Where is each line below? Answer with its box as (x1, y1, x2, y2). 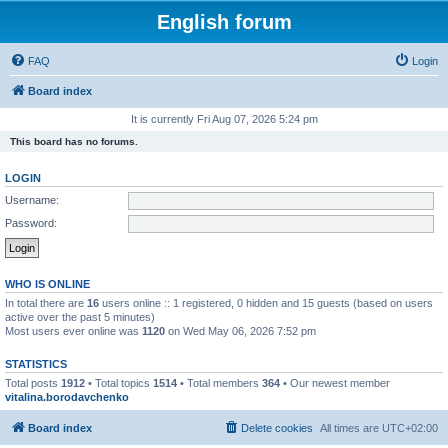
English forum (156, 11, 292, 33)
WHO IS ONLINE (5, 278, 90, 290)
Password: (5, 216, 57, 229)
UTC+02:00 (382, 421, 438, 434)
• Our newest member (280, 377, 390, 389)
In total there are (5, 297, 87, 309)
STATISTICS (5, 358, 67, 370)
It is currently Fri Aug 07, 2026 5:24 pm (130, 113, 318, 125)
